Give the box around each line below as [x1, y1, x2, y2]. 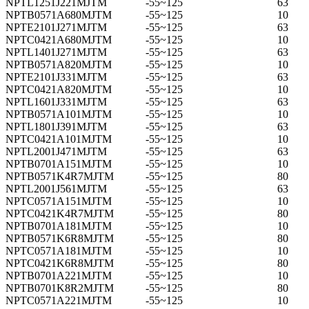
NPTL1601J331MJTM [6, 95, 107, 108]
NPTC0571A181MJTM [6, 244, 112, 257]
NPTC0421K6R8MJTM [6, 257, 114, 269]
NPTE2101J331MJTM [6, 70, 107, 83]
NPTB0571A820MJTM [6, 58, 112, 70]
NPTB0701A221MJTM [6, 269, 112, 281]
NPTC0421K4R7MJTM [6, 207, 114, 219]
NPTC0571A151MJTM [6, 195, 112, 207]
